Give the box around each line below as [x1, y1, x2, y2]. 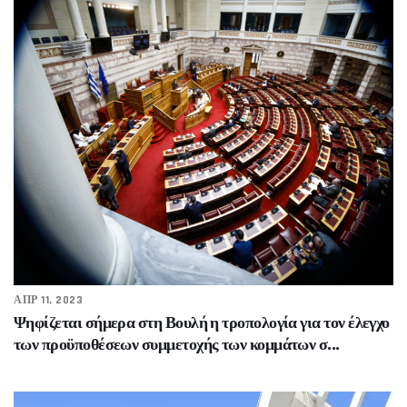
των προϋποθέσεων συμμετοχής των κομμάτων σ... [14, 333, 340, 355]
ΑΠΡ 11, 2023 [14, 293, 83, 307]
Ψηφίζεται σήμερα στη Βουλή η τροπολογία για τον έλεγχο [14, 311, 390, 333]
